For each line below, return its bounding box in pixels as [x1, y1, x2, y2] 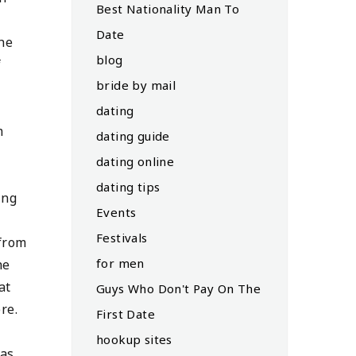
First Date [96, 305, 156, 322]
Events [96, 203, 137, 220]
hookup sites [96, 331, 172, 347]
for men [96, 254, 145, 271]
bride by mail [96, 76, 176, 93]
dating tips [96, 178, 161, 195]
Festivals [96, 229, 148, 246]
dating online [96, 153, 175, 169]
